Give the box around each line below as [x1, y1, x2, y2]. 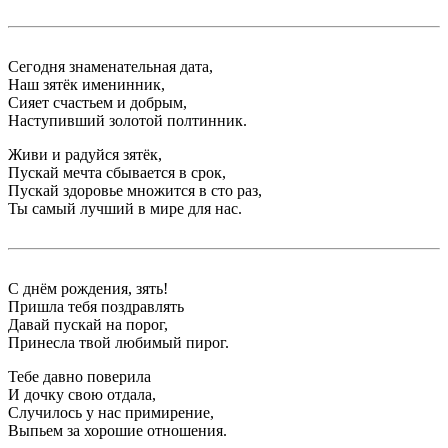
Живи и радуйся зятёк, [8, 146, 162, 163]
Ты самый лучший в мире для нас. [8, 200, 242, 217]
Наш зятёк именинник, [8, 76, 165, 93]
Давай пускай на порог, [8, 316, 168, 333]
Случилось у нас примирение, [8, 404, 214, 421]
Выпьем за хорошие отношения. [8, 422, 227, 439]
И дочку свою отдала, [8, 386, 156, 403]
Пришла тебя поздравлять [8, 298, 184, 315]
